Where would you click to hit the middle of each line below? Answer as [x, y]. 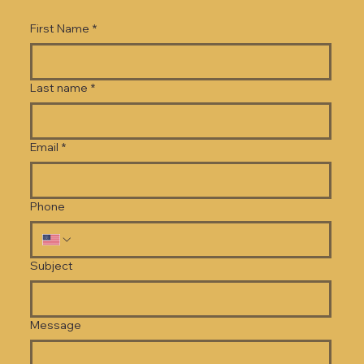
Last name [58, 88]
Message [55, 325]
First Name [59, 29]
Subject [51, 266]
